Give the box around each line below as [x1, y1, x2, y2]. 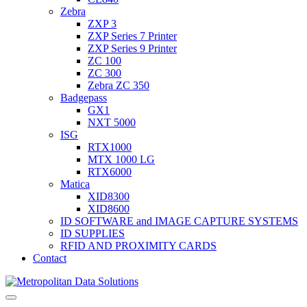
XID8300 [88, 191, 130, 202]
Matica [60, 178, 90, 190]
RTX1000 [88, 141, 132, 153]
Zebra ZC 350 [88, 79, 149, 91]
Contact [33, 252, 66, 264]
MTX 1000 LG [88, 153, 155, 165]
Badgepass [60, 92, 107, 103]
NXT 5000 [88, 116, 136, 128]
